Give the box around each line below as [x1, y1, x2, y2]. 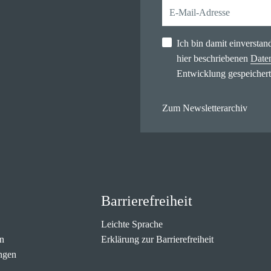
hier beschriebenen [177, 53, 250, 64]
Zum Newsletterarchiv [162, 103, 247, 113]
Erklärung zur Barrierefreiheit [101, 234, 214, 244]
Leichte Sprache [101, 219, 163, 229]
